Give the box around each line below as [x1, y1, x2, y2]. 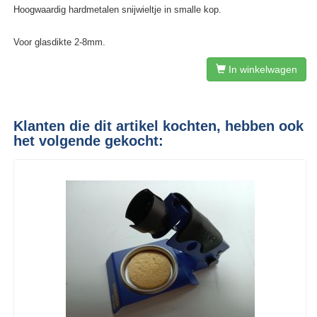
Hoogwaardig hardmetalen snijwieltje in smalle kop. [13, 4, 222, 16]
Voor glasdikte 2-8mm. [13, 37, 106, 48]
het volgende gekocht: [13, 133, 164, 149]
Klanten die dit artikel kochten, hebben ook [13, 118, 304, 134]
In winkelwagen [226, 64, 297, 76]
